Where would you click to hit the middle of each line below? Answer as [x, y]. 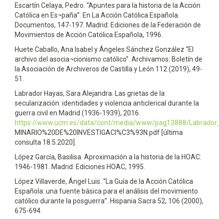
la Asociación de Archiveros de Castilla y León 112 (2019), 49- [109, 69]
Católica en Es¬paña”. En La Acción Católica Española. [97, 15]
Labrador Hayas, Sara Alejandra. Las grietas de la [90, 93]
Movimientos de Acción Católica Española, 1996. [89, 34]
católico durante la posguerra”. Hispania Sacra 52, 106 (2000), [109, 201]
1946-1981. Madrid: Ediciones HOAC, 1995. [80, 166]
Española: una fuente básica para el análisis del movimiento [106, 191]
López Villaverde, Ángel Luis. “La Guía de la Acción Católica [104, 181]
